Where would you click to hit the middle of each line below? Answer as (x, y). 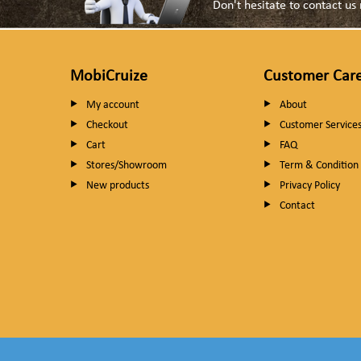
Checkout (107, 126)
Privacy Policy (310, 186)
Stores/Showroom (127, 166)
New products (118, 186)
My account (113, 106)
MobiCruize (109, 77)
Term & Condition (319, 166)
